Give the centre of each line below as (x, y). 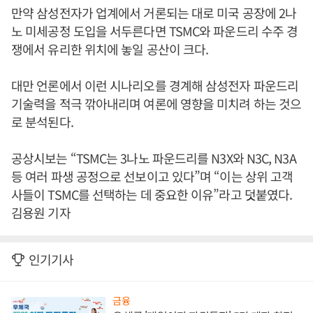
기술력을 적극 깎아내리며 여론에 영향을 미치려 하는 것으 (156, 103)
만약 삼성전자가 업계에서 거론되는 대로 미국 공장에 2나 (154, 13)
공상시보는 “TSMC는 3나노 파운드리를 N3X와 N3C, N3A (154, 158)
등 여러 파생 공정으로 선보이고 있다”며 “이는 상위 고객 (152, 176)
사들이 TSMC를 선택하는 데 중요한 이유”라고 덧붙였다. (152, 194)
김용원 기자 (41, 212)
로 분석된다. (42, 122)
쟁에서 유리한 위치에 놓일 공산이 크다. (110, 49)
